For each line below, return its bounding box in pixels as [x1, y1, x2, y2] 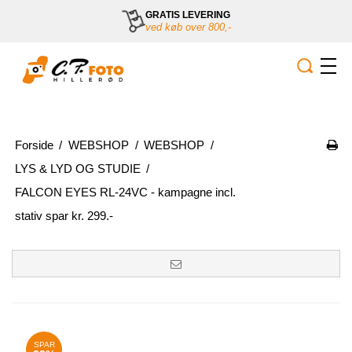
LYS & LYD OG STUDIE [14, 161, 141, 175]
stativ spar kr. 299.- [14, 208, 113, 222]
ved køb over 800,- [145, 21, 231, 33]
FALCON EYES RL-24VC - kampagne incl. [14, 185, 236, 199]
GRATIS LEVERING [145, 9, 230, 20]
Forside [14, 137, 53, 152]
